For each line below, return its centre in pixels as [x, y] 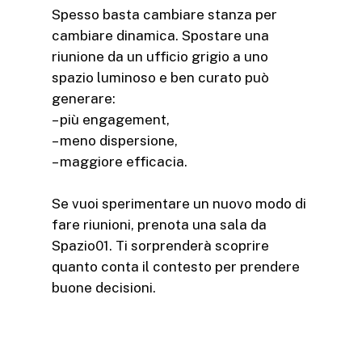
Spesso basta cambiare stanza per [164, 14]
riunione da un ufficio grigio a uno [160, 56]
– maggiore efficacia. [120, 161]
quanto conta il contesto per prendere [176, 266]
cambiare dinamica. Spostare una [160, 35]
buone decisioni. [104, 287]
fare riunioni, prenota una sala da [159, 224]
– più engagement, [111, 119]
